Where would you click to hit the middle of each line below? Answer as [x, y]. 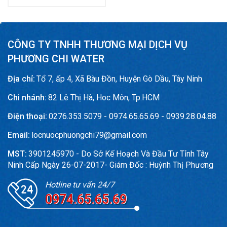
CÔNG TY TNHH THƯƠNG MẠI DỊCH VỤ [98, 45]
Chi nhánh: [27, 98]
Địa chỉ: [21, 79]
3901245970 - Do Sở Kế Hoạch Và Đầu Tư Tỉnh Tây [119, 154]
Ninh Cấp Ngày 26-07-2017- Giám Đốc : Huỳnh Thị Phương [110, 165]
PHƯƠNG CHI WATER [56, 59]
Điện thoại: [27, 116]
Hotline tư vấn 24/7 [80, 184]
